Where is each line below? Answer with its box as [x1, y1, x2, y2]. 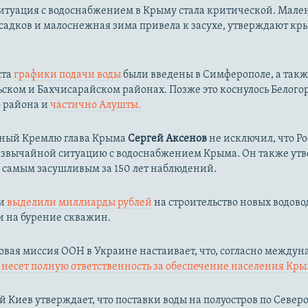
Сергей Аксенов [128, 133, 208, 144]
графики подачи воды [14, 69, 122, 80]
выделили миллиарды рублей [7, 197, 153, 208]
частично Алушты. [50, 99, 142, 111]
